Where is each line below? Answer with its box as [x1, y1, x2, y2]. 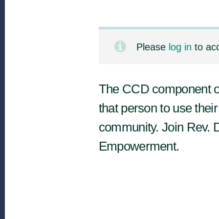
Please [136, 41, 169, 52]
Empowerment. [98, 138, 185, 153]
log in [168, 41, 192, 52]
